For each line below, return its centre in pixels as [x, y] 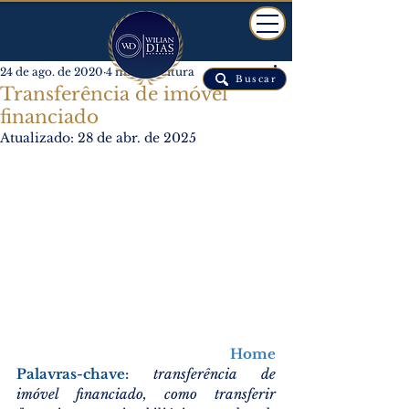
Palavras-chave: [85, 373]
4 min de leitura [150, 72]
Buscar [256, 79]
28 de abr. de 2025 [137, 138]
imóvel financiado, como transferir [146, 393]
